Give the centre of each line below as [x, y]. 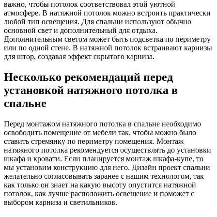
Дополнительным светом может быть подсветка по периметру [107, 39]
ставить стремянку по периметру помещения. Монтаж [94, 141]
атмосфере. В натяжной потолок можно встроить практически [107, 13]
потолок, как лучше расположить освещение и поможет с [99, 193]
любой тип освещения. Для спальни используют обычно [98, 22]
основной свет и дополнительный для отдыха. [81, 31]
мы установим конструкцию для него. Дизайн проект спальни [107, 167]
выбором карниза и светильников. [61, 202]
